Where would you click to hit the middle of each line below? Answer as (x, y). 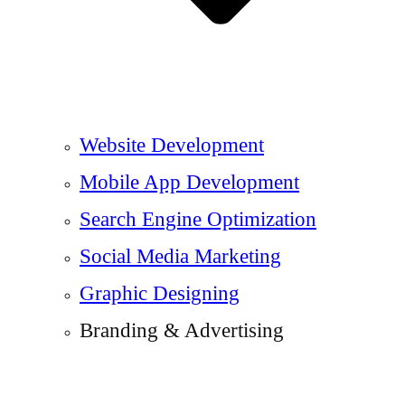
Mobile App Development (189, 182)
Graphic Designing (160, 293)
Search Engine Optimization (198, 219)
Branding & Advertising (182, 330)
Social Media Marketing (180, 256)
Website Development (172, 145)
